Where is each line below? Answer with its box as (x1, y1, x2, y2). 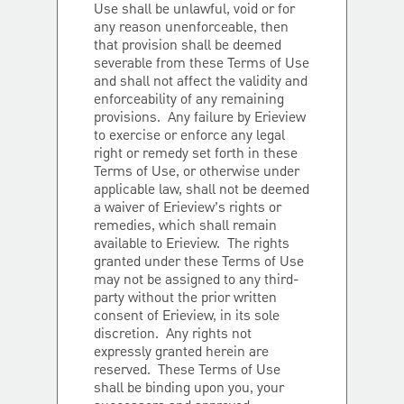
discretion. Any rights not (94, 324, 252, 345)
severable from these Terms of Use (94, 53, 309, 75)
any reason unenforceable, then (94, 17, 289, 39)
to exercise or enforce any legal (94, 125, 285, 147)
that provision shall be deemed (94, 35, 281, 57)
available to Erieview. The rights (94, 234, 289, 255)
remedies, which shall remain (94, 216, 277, 237)
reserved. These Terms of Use (94, 360, 280, 381)
